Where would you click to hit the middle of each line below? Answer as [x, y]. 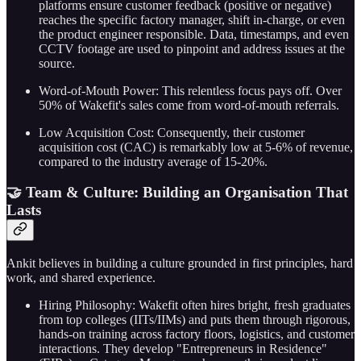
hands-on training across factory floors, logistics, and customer [197, 334]
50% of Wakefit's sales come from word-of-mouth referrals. [189, 105]
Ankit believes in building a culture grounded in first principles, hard [180, 263]
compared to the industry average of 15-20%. [153, 161]
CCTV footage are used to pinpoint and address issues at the [192, 48]
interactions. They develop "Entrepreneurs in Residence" [183, 349]
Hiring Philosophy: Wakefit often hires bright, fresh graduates [195, 305]
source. [57, 63]
